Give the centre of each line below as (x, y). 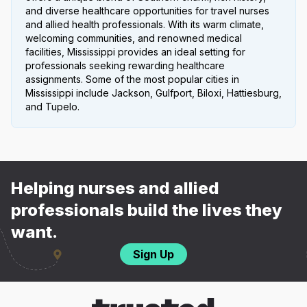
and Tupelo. (52, 107)
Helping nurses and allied (115, 188)
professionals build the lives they (147, 210)
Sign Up (153, 255)
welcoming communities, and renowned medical (134, 38)
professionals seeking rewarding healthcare (125, 66)
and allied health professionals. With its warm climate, (145, 25)
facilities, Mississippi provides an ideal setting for (135, 52)
